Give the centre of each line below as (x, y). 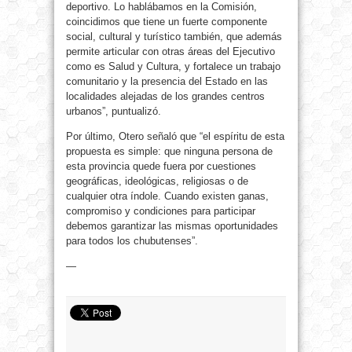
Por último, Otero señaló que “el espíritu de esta (175, 137)
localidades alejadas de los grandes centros (165, 97)
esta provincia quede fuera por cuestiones (161, 167)
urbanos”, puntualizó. (114, 112)
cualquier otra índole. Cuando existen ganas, (167, 196)
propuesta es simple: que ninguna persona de (169, 152)
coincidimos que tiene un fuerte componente (167, 22)
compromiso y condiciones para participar (161, 211)
